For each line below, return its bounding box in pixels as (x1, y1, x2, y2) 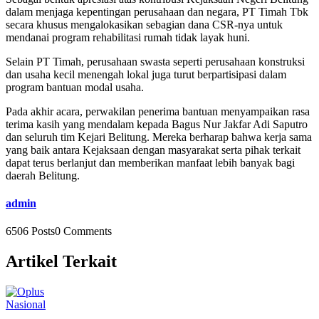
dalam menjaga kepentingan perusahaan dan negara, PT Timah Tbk (6, 5, 308, 18)
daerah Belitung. (6, 169, 80, 182)
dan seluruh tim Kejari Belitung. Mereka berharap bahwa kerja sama (6, 130, 312, 143)
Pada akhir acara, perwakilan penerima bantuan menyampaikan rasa (6, 105, 310, 117)
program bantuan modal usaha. (6, 80, 144, 93)
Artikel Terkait (6, 252, 117, 271)
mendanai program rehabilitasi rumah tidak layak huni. (6, 31, 250, 43)
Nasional (6, 298, 46, 311)
